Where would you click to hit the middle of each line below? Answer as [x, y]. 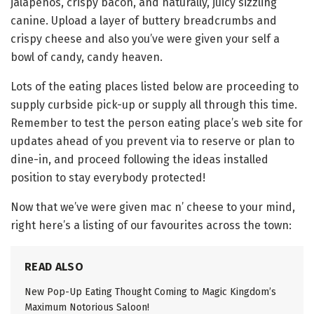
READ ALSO [54, 267]
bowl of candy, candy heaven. [87, 57]
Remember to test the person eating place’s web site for [157, 123]
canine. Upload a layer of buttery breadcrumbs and [144, 21]
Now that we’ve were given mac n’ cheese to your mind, [153, 207]
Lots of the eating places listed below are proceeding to [155, 87]
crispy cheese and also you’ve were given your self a [145, 39]
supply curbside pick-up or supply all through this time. [154, 105]
